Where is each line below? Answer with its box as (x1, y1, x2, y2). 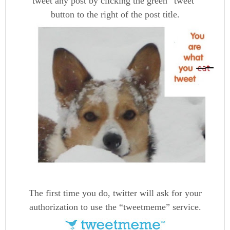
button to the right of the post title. (50, 9, 180, 20)
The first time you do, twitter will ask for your (28, 187, 202, 198)
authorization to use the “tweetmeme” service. (29, 201, 201, 212)
